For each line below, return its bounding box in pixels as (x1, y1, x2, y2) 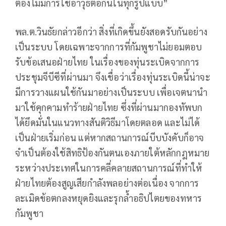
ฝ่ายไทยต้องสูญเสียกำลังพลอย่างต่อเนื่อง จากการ (15, 177, 199, 189)
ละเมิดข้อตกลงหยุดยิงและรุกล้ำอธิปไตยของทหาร (15, 192, 202, 204)
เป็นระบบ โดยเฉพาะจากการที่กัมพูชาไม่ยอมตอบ (15, 41, 202, 53)
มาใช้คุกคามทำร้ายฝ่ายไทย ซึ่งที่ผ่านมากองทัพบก (15, 101, 203, 114)
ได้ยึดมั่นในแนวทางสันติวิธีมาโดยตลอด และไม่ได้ (15, 117, 200, 129)
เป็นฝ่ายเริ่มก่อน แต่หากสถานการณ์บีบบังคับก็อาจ (15, 132, 204, 144)
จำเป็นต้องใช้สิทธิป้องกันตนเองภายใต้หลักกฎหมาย (15, 147, 210, 159)
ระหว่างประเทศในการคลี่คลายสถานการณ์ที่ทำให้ (15, 162, 203, 174)
